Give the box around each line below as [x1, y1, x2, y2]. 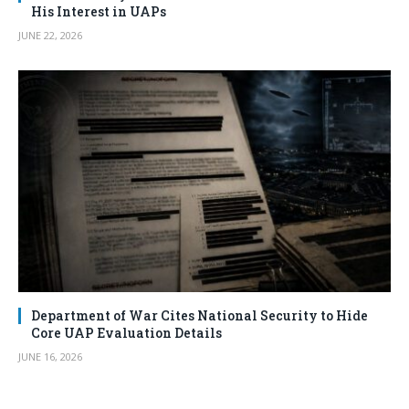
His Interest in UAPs [31, 2, 166, 20]
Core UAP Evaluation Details [31, 323, 222, 341]
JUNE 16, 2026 [18, 349, 82, 363]
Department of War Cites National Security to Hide [31, 306, 368, 324]
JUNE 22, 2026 [18, 27, 82, 42]
